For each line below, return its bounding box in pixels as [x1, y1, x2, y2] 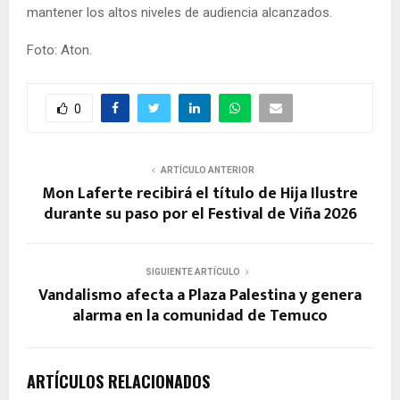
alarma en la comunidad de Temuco [72, 302, 328, 329]
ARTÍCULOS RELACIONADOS [27, 369, 210, 393]
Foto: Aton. [27, 41, 92, 58]
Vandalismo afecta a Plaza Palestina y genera [38, 281, 362, 309]
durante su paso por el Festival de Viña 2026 [43, 200, 357, 228]
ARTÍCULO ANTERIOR [160, 164, 254, 175]
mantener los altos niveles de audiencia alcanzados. [27, 4, 332, 21]
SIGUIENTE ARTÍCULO [146, 266, 240, 277]
